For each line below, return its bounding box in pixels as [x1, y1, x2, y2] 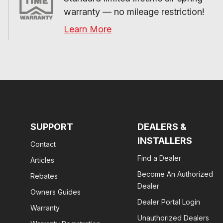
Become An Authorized [137, 170, 213, 178]
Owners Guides [30, 188, 81, 196]
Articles [30, 156, 54, 164]
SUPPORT [30, 121, 73, 132]
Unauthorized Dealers [137, 214, 209, 222]
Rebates [30, 172, 58, 180]
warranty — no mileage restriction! [64, 6, 205, 17]
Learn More [64, 24, 112, 34]
